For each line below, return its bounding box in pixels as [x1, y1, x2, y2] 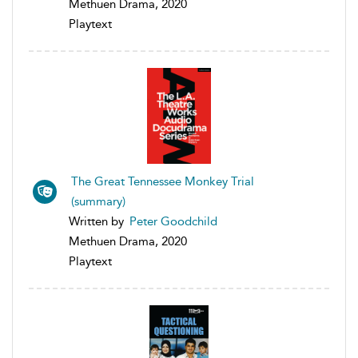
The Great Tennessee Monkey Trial [71, 173, 254, 189]
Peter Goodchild [129, 213, 217, 229]
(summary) [71, 193, 125, 209]
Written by [69, 213, 127, 229]
